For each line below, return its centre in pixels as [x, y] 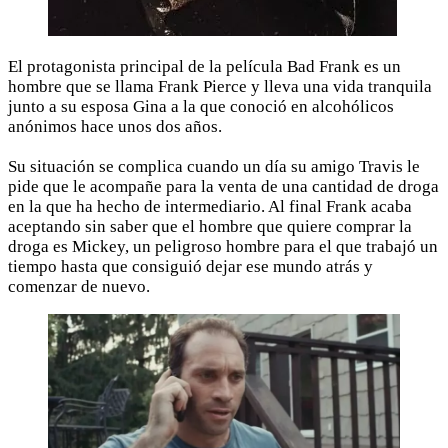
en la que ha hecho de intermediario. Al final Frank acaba [210, 206]
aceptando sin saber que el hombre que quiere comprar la [210, 226]
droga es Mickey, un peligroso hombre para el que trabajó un [223, 246]
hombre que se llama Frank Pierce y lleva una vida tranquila [220, 86]
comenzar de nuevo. [79, 286]
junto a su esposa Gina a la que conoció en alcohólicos [201, 106]
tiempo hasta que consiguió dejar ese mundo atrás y [190, 266]
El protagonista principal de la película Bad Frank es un [204, 66]
